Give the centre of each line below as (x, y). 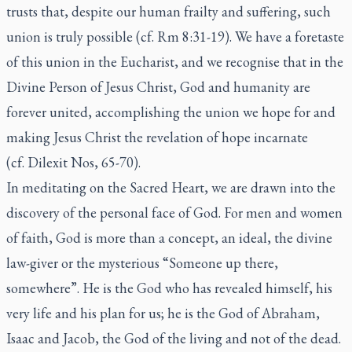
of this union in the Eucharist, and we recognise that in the (175, 61)
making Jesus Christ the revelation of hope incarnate (157, 137)
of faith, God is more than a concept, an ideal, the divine (169, 237)
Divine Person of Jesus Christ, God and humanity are (158, 86)
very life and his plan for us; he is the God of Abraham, (163, 313)
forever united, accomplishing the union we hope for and (171, 112)
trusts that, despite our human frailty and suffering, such (169, 11)
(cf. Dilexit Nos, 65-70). (73, 162)
